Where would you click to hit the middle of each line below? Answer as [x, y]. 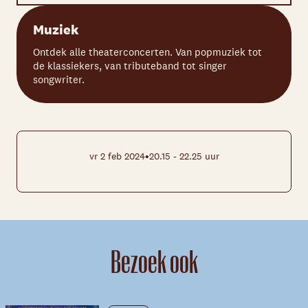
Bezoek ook [154, 263]
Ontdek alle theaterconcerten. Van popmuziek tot [147, 52]
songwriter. [59, 80]
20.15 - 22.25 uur [184, 156]
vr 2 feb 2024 [117, 156]
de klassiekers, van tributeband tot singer [130, 66]
